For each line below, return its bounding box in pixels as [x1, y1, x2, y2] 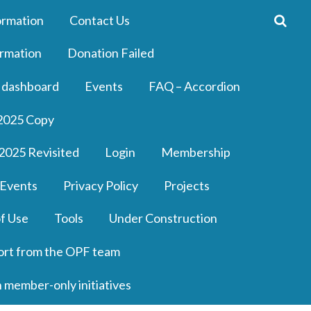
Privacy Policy [62, 177, 138, 193]
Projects [163, 177, 210, 193]
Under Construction [108, 210, 217, 226]
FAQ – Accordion [148, 78, 240, 94]
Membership [160, 144, 230, 160]
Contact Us [69, 12, 130, 28]
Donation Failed [67, 45, 154, 61]
